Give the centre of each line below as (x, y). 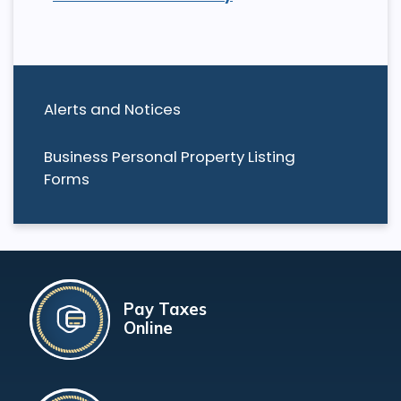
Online (148, 328)
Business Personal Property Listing (169, 157)
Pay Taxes (165, 310)
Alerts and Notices (112, 109)
